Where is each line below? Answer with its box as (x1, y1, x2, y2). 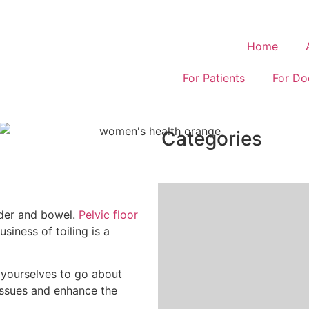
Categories (161, 127, 262, 150)
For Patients (183, 71, 245, 85)
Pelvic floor (79, 208, 138, 221)
